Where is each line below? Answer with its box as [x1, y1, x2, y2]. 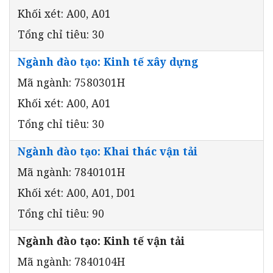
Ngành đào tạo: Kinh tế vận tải [18, 233, 185, 248]
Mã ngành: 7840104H [18, 253, 125, 269]
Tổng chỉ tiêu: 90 [18, 205, 104, 221]
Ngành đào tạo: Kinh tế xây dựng [18, 54, 198, 69]
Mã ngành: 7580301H [18, 74, 125, 90]
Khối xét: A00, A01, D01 [18, 185, 136, 200]
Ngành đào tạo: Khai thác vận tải [18, 143, 197, 158]
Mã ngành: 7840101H [18, 164, 125, 179]
